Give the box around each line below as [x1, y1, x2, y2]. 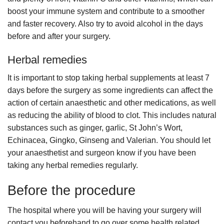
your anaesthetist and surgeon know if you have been [7, 148, 196, 157]
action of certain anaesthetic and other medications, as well [7, 98, 216, 107]
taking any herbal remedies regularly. [7, 161, 138, 170]
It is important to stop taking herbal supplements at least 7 [7, 73, 209, 82]
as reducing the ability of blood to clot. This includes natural [7, 111, 216, 120]
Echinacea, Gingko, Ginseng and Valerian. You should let [7, 136, 210, 145]
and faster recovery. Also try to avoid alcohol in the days [7, 19, 203, 28]
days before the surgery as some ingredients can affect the [7, 86, 213, 95]
